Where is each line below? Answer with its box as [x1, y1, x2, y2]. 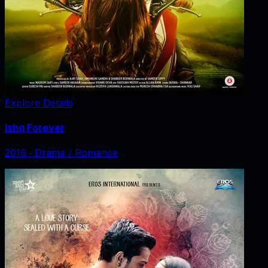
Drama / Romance [35, 147, 118, 159]
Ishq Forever [5, 121, 65, 133]
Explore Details [5, 96, 73, 109]
